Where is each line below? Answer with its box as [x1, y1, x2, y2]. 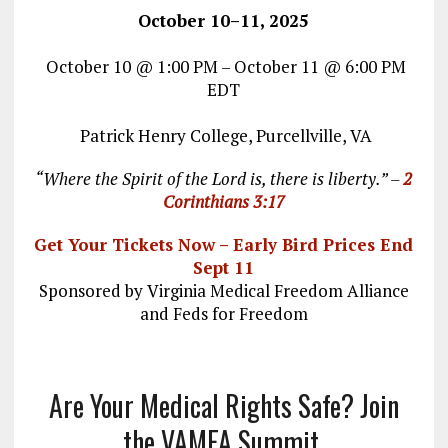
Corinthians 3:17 [162, 190, 285, 214]
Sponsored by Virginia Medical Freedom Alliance [38, 279, 409, 303]
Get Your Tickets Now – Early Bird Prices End [34, 233, 414, 257]
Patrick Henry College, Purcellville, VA [75, 124, 372, 148]
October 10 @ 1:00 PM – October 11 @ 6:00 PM [41, 55, 406, 79]
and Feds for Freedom [139, 302, 308, 326]
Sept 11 [193, 256, 255, 280]
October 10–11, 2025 [138, 9, 310, 33]
